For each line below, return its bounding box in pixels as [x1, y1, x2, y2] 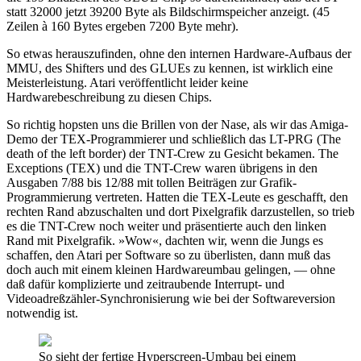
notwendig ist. [6, 305, 78, 320]
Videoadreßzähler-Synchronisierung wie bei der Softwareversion [6, 291, 335, 305]
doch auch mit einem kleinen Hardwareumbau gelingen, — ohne [6, 262, 335, 276]
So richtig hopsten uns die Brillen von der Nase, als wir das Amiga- [6, 117, 348, 131]
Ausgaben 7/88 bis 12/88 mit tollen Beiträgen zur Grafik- [6, 175, 297, 189]
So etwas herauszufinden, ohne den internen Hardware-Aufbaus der [6, 46, 351, 60]
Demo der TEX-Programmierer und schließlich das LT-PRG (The [6, 131, 341, 146]
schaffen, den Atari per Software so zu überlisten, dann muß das [6, 247, 330, 262]
